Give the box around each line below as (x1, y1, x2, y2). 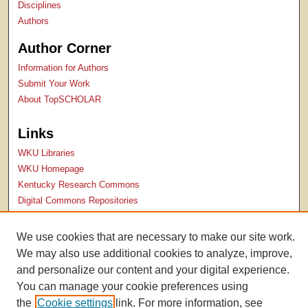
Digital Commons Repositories (18, 195, 139, 206)
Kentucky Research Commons (18, 179, 140, 190)
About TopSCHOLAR (18, 94, 102, 105)
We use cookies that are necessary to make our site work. (16, 231, 295, 243)
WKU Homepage (18, 163, 85, 174)
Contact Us (18, 210, 63, 221)
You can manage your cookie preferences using (16, 280, 248, 292)
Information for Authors (18, 63, 109, 74)
